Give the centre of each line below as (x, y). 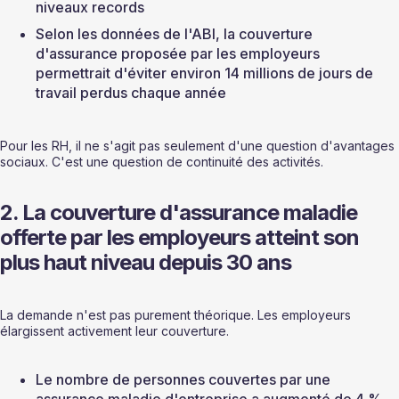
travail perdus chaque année (131, 93)
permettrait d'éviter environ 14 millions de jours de (206, 73)
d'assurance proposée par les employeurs (179, 54)
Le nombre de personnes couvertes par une (185, 380)
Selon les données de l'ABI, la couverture (176, 34)
